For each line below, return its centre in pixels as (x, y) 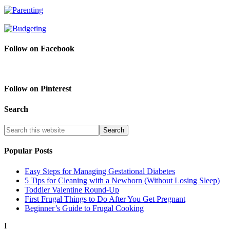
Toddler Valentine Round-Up (72, 189)
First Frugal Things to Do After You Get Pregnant (105, 199)
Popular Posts (28, 151)
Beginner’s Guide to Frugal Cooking (84, 208)
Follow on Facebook (39, 48)
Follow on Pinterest (38, 89)
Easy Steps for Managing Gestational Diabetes (100, 171)
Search (16, 109)
